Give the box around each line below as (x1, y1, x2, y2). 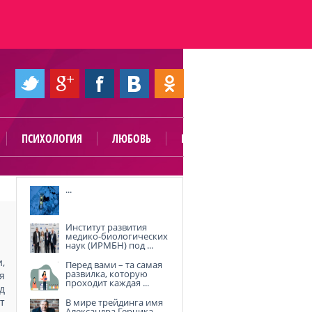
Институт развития (65, 221, 147, 233)
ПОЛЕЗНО (180, 131, 224, 146)
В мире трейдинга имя (65, 296, 163, 309)
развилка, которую (65, 267, 148, 280)
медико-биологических (65, 230, 168, 242)
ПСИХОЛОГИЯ (21, 131, 82, 146)
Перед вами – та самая (65, 258, 162, 271)
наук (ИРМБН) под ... (65, 239, 153, 251)
